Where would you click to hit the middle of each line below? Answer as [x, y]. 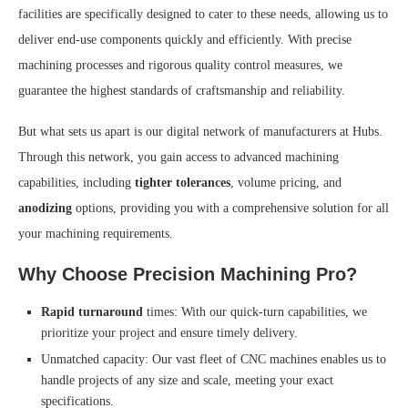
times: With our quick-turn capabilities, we [255, 311]
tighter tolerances [183, 182]
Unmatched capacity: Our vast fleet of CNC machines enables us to [214, 359]
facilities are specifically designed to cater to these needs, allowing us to [203, 14]
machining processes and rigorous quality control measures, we [180, 65]
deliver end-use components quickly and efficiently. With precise [185, 39]
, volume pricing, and [286, 182]
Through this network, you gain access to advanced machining [178, 157]
